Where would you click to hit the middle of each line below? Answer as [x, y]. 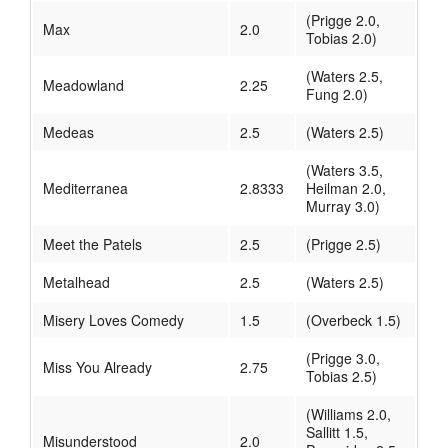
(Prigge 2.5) [343, 244]
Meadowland [83, 85]
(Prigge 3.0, [343, 358]
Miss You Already [97, 367]
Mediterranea [85, 188]
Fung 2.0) [337, 94]
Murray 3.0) [343, 206]
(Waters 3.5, [344, 170]
